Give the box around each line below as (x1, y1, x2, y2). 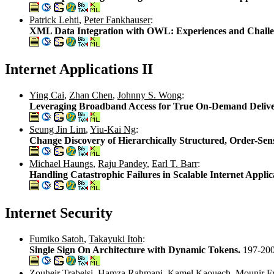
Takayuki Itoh (89, 234, 143, 244)
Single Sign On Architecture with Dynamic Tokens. (29, 245, 243, 255)
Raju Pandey (98, 158, 147, 169)
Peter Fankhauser (84, 15, 150, 26)
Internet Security (5, 205, 113, 221)
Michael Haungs (29, 158, 93, 169)
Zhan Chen (69, 90, 113, 101)
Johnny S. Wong (117, 90, 182, 101)
